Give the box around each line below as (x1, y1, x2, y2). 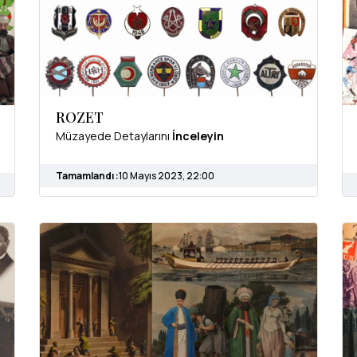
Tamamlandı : (56, 168, 119, 182)
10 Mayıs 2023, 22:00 (119, 168, 214, 182)
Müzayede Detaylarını (56, 127, 172, 143)
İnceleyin (172, 127, 224, 143)
